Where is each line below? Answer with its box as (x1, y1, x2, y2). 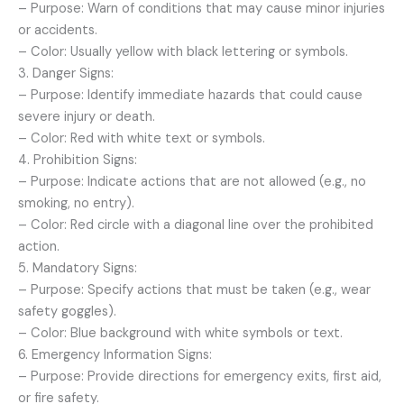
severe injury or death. (18, 107, 155, 125)
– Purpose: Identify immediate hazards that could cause (18, 86, 363, 104)
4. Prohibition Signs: (18, 151, 137, 169)
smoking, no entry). (18, 194, 134, 212)
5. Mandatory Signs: (18, 259, 137, 277)
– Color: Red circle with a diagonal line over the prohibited (18, 216, 373, 234)
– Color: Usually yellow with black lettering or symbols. (18, 42, 348, 60)
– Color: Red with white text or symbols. (18, 129, 265, 147)
